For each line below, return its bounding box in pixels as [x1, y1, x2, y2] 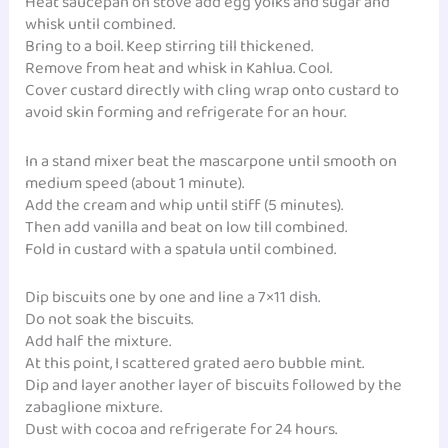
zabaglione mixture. [25, 393, 163, 421]
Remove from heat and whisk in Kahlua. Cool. [25, 55, 333, 83]
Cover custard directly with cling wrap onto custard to [25, 77, 400, 105]
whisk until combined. [25, 11, 176, 39]
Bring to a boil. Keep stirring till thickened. [25, 33, 314, 61]
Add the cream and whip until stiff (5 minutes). [25, 191, 344, 219]
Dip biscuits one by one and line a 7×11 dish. [25, 283, 321, 311]
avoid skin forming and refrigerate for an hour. [25, 99, 347, 127]
